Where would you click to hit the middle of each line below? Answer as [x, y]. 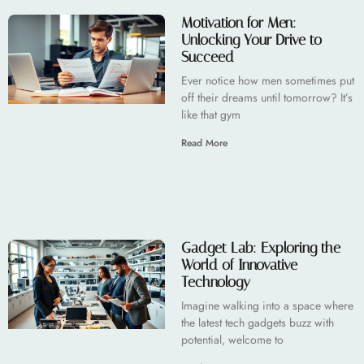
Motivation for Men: [238, 22]
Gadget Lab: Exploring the [260, 247]
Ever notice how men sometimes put [267, 80]
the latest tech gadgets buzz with [257, 322]
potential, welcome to [232, 339]
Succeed [207, 56]
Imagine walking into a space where [267, 305]
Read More [204, 143]
